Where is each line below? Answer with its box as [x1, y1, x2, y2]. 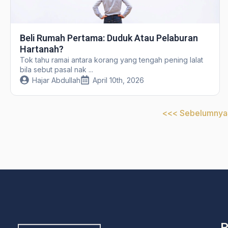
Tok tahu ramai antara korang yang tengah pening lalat [19, 55, 203, 64]
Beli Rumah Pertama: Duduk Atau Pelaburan [19, 32, 198, 43]
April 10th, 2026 [92, 75, 144, 84]
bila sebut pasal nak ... [19, 65, 93, 74]
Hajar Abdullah [32, 75, 80, 84]
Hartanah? [19, 43, 64, 54]
